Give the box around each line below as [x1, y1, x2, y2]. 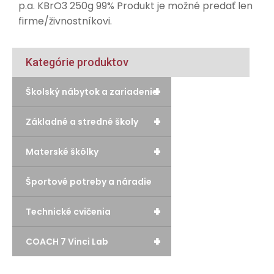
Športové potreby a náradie [26, 176, 152, 188]
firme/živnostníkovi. [18, 14, 112, 28]
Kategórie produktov [26, 56, 128, 68]
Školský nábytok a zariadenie [26, 86, 158, 98]
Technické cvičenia [26, 206, 111, 218]
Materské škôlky [26, 146, 98, 158]
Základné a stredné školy [26, 116, 138, 128]
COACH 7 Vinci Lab [26, 235, 108, 248]
